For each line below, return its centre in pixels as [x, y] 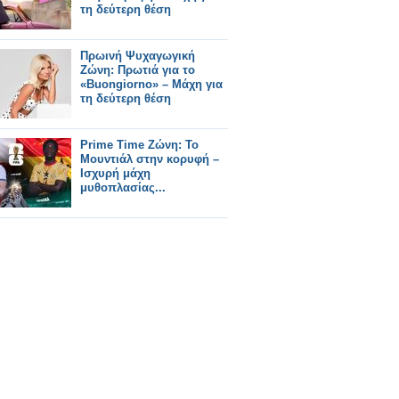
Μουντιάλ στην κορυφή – [150, 159]
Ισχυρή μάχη [115, 173]
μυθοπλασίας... [123, 187]
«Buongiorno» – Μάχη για [151, 84]
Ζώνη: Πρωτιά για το [138, 70]
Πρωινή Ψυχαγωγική [138, 56]
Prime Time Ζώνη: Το [139, 145]
